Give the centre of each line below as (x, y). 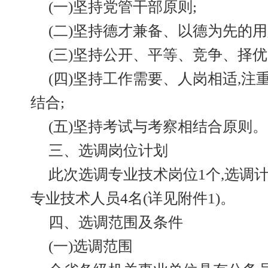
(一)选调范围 (91, 246)
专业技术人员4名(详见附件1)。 (133, 198)
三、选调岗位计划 (108, 150)
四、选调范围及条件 (116, 222)
